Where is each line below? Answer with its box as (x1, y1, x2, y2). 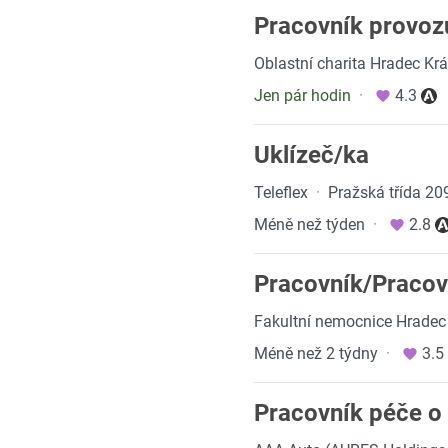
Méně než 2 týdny (254, 344, 378, 363)
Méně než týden (254, 215, 365, 234)
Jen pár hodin (254, 86, 351, 105)
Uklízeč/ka (254, 141, 369, 169)
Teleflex (254, 183, 308, 202)
